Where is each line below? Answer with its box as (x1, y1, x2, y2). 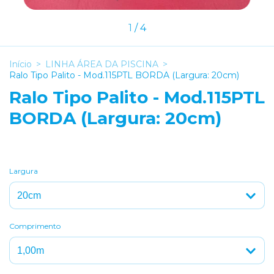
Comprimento (9, 221, 61, 231)
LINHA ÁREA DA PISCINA (45, 58, 158, 70)
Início (9, 58, 32, 70)
